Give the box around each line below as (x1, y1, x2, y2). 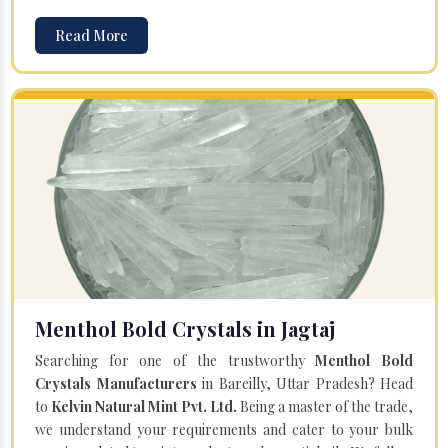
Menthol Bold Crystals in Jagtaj (35, 314, 335, 342)
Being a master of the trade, (237, 396, 413, 416)
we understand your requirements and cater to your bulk (35, 419, 413, 439)
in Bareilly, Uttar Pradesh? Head (196, 373, 413, 393)
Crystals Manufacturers (35, 373, 197, 393)
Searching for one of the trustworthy (35, 350, 316, 370)
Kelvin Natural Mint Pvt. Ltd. (51, 396, 237, 416)
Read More (55, 25, 128, 45)
